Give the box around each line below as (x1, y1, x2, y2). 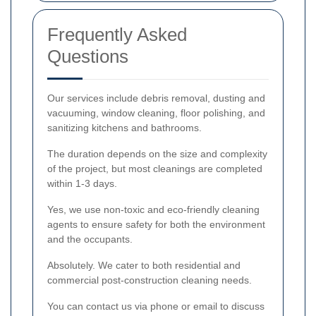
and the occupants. (47, 233, 133, 245)
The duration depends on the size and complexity (47, 147, 267, 159)
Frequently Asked (47, 23, 187, 45)
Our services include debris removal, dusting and (47, 92, 265, 104)
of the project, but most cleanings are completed (47, 162, 262, 174)
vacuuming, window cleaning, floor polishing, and (47, 107, 265, 119)
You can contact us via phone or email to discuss (47, 300, 265, 312)
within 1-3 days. (47, 177, 117, 189)
